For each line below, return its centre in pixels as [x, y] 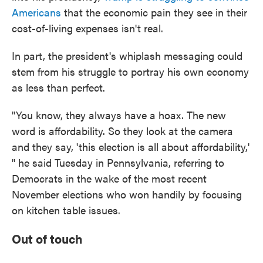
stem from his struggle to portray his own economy [130, 71]
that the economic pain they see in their [154, 12]
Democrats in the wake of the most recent [109, 178]
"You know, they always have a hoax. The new [119, 115]
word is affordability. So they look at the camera [122, 131]
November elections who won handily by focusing [127, 194]
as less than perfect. [58, 87]
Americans [36, 12]
